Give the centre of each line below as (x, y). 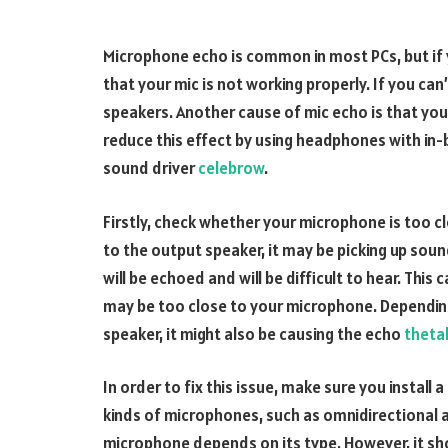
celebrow (231, 168)
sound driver (150, 168)
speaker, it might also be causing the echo (253, 333)
